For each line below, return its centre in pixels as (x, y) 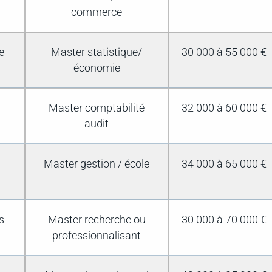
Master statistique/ (97, 53)
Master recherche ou (97, 220)
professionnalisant (97, 236)
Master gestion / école (97, 164)
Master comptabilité (97, 108)
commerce (97, 12)
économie (97, 68)
